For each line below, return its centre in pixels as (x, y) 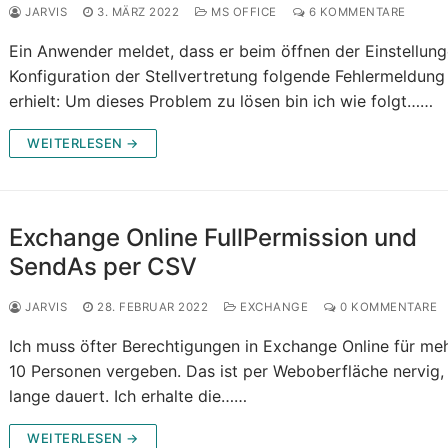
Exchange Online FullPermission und (213, 238)
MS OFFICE (242, 12)
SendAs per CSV (103, 267)
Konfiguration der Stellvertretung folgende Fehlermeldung (227, 76)
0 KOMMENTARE (387, 307)
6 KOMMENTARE (355, 12)
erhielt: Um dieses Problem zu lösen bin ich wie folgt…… (221, 101)
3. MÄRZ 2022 (138, 12)
